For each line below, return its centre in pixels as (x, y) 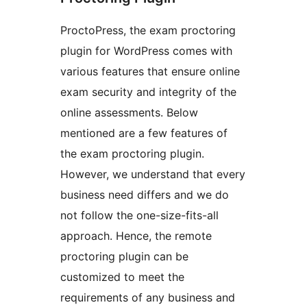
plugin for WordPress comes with (146, 51)
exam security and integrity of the (148, 92)
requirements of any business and (148, 298)
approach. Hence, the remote (136, 236)
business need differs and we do (145, 195)
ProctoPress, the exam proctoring (148, 30)
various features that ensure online (150, 72)
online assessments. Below (129, 113)
